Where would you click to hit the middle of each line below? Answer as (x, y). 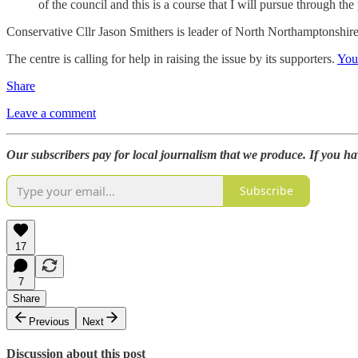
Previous (49, 321)
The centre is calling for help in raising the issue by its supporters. (172, 58)
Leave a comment (51, 113)
